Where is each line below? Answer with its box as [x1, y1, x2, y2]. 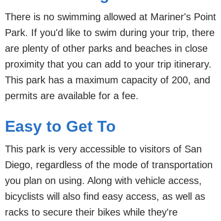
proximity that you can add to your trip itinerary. [5, 58, 212, 70]
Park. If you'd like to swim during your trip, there [5, 27, 215, 38]
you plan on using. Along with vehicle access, [5, 175, 202, 186]
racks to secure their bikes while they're [5, 206, 178, 218]
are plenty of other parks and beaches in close [5, 42, 208, 54]
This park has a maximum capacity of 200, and [5, 74, 210, 85]
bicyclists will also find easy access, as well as [5, 190, 205, 202]
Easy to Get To [5, 117, 116, 135]
